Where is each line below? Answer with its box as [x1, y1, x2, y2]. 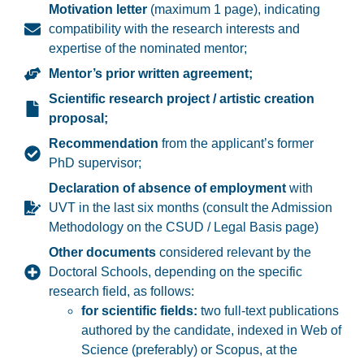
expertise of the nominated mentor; [49, 41, 247, 56]
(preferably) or [128, 343, 215, 357]
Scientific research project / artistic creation [49, 92, 314, 106]
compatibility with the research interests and [49, 22, 300, 37]
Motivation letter [49, 2, 147, 17]
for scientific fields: [81, 304, 201, 318]
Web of [301, 323, 341, 338]
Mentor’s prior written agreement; [49, 67, 253, 81]
